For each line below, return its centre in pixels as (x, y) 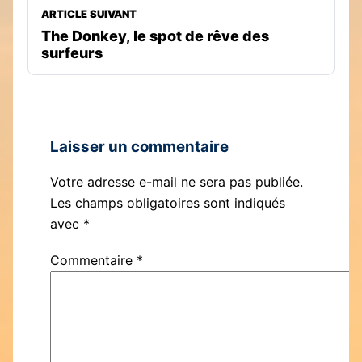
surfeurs (72, 53)
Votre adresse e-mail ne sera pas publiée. (177, 181)
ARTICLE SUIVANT (89, 14)
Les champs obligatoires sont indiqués (168, 202)
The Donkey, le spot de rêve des (155, 36)
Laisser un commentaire (139, 146)
